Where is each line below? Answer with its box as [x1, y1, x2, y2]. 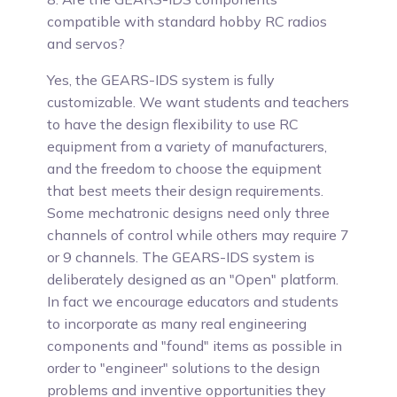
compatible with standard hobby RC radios [47, 12, 328, 30]
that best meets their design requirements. [47, 182, 324, 199]
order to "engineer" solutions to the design [47, 359, 321, 377]
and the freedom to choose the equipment [47, 160, 323, 177]
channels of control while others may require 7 [47, 226, 350, 244]
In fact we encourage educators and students [47, 292, 339, 310]
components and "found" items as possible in [47, 337, 343, 354]
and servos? [47, 35, 126, 52]
